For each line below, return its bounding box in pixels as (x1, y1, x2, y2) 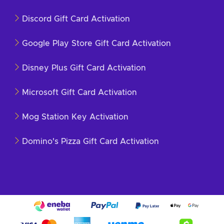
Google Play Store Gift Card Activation (22, 39, 171, 47)
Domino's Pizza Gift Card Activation (22, 137, 159, 145)
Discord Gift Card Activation (22, 14, 130, 23)
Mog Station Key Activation (22, 112, 128, 121)
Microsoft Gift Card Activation (22, 88, 137, 96)
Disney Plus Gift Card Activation (22, 63, 146, 72)
